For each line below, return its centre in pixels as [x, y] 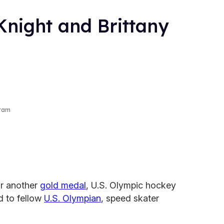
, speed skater [130, 198]
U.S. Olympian [72, 198]
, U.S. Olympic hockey [131, 185]
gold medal [63, 185]
